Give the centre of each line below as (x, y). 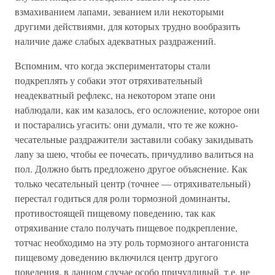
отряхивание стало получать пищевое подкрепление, (126, 227)
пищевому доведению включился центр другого (116, 257)
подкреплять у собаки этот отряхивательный (109, 80)
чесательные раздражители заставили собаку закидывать (134, 139)
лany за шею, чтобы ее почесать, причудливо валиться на (134, 154)
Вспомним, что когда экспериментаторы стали (113, 65)
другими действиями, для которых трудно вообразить (127, 26)
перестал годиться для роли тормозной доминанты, (122, 198)
